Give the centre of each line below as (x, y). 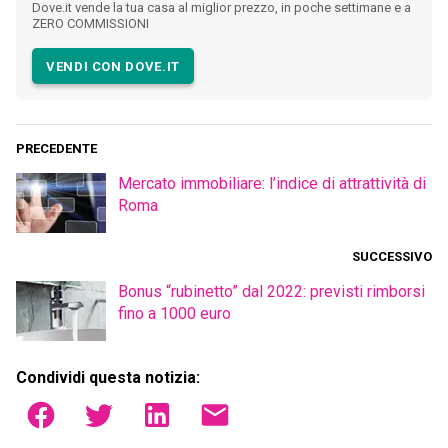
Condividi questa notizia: (108, 378)
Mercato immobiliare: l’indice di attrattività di (272, 184)
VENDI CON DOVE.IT (113, 66)
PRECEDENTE (56, 149)
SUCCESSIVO (392, 257)
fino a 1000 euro (174, 314)
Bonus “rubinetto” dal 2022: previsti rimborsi (271, 292)
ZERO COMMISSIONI (90, 24)
